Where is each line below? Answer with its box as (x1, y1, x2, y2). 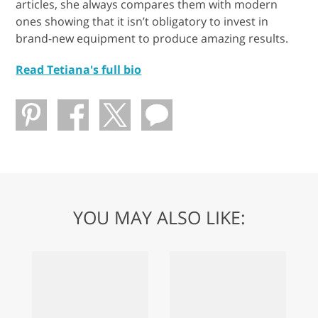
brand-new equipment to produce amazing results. (16, 30, 289, 46)
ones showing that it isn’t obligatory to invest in (16, 13, 269, 29)
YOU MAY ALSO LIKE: (72, 204, 246, 229)
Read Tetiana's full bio (16, 61, 142, 77)
